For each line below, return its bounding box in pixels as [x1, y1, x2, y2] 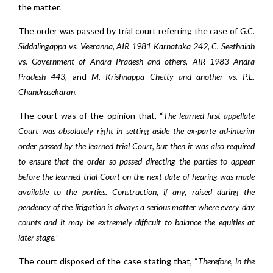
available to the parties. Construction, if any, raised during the [18, 186, 255, 197]
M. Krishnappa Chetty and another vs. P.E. [91, 71, 255, 82]
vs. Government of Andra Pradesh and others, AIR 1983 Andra [18, 56, 255, 66]
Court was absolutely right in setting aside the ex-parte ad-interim [18, 126, 255, 136]
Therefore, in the [197, 256, 255, 266]
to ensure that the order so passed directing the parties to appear [18, 156, 255, 166]
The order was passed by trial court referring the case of [18, 26, 240, 36]
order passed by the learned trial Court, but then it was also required [18, 141, 255, 151]
